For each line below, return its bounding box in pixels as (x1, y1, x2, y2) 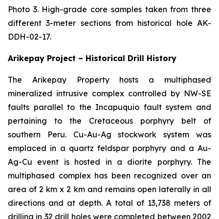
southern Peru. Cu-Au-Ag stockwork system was (8, 130, 211, 140)
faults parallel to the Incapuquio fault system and (8, 102, 211, 112)
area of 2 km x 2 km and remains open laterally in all (8, 184, 211, 195)
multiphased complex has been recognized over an (8, 171, 211, 181)
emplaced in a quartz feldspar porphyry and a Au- (8, 143, 211, 153)
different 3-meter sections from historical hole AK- (8, 18, 211, 28)
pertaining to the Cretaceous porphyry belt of (8, 116, 211, 126)
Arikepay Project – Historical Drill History (8, 53, 176, 64)
